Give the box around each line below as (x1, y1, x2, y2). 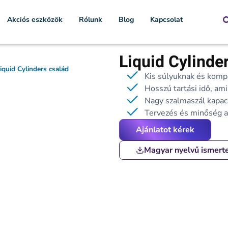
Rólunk (78, 15, 102, 24)
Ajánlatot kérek (136, 124, 194, 135)
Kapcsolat (150, 15, 183, 24)
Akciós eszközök (7, 15, 63, 24)
